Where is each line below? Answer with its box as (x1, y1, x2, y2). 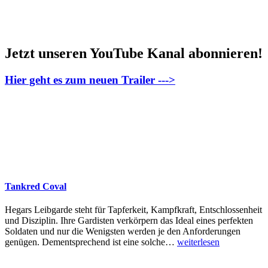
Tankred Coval (5, 181, 66, 191)
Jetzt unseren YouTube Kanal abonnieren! (5, 45, 263, 61)
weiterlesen (177, 236, 220, 247)
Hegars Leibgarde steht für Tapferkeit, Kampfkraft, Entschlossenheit (5, 204, 262, 215)
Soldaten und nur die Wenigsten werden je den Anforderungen (5, 226, 240, 236)
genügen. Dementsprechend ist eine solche (5, 236, 165, 247)
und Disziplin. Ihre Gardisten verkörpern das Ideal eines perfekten (5, 215, 253, 226)
